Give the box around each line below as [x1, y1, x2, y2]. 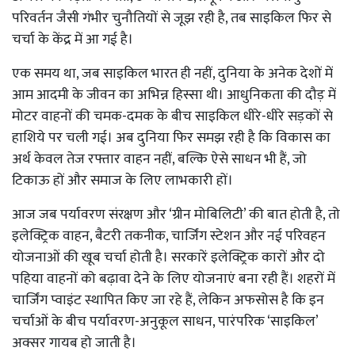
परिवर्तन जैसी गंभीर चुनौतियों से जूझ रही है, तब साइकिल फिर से [12, 6, 331, 30]
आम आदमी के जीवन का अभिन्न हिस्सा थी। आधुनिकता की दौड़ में [12, 82, 336, 107]
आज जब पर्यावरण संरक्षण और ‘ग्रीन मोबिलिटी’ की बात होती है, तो [12, 202, 340, 227]
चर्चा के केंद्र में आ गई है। [12, 27, 133, 52]
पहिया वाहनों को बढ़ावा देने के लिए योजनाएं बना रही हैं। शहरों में [12, 266, 335, 291]
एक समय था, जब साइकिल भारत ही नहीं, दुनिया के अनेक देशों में [12, 61, 333, 86]
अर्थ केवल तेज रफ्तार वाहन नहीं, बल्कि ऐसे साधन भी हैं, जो [12, 147, 307, 171]
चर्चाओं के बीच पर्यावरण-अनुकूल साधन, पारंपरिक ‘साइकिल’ [12, 309, 318, 334]
